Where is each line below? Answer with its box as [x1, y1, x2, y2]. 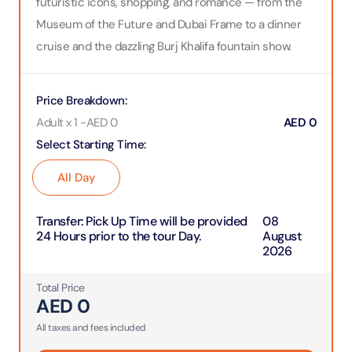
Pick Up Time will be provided [86, 213, 247, 229]
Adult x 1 [36, 115, 78, 130]
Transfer [36, 213, 81, 229]
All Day [57, 170, 96, 185]
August [262, 228, 302, 244]
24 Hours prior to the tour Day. [36, 228, 201, 244]
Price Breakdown [36, 93, 125, 108]
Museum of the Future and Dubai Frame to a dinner [36, 16, 301, 32]
